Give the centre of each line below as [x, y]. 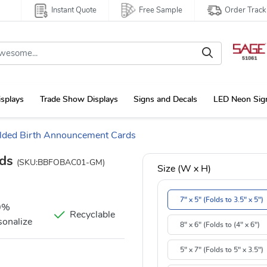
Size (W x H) [184, 169]
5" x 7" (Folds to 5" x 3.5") [222, 250]
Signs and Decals [166, 99]
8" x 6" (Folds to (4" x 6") [220, 225]
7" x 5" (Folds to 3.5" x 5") [222, 200]
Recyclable [92, 215]
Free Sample [161, 10]
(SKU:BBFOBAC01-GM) [61, 163]
